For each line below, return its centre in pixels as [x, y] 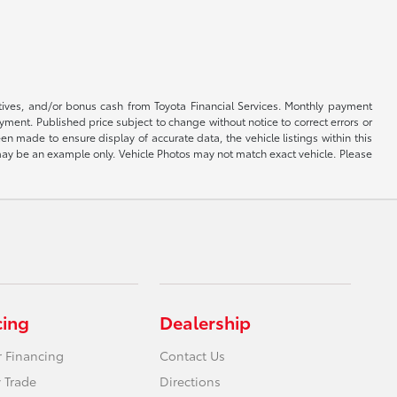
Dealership [206, 321]
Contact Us [193, 355]
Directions [191, 381]
